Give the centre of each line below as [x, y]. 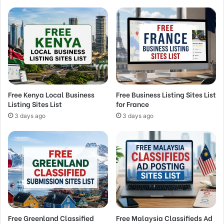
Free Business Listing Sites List [166, 94]
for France [132, 104]
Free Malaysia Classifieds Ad [164, 217]
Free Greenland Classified [51, 217]
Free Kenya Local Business [51, 94]
